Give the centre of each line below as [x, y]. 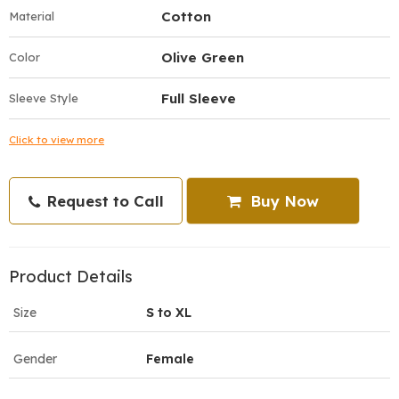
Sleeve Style [44, 98]
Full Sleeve [199, 98]
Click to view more [57, 139]
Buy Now [282, 200]
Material [32, 16]
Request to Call [102, 200]
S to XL [169, 312]
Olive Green [203, 57]
